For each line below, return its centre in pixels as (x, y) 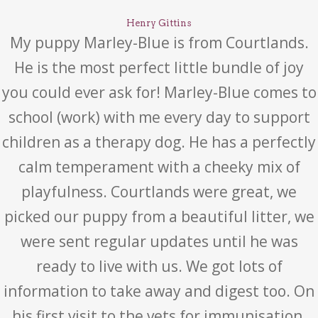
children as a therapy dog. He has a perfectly (159, 142)
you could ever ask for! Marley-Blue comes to (159, 92)
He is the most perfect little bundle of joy (159, 67)
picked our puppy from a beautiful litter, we (159, 216)
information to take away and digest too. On (159, 291)
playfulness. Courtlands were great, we (159, 192)
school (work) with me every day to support (159, 117)
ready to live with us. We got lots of (159, 266)
